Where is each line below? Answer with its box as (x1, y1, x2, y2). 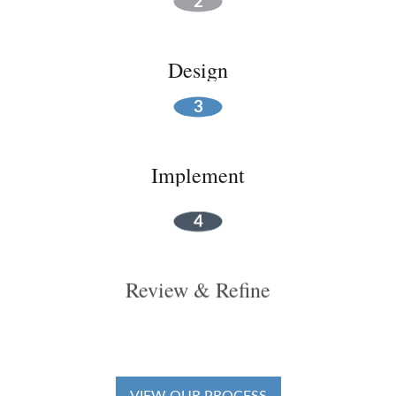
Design (168, 56, 228, 85)
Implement (151, 161, 245, 190)
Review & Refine (126, 266, 270, 295)
